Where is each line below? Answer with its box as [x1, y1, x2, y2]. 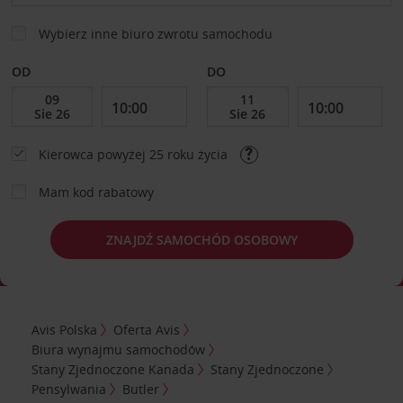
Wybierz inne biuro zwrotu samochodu [38, 25, 273, 42]
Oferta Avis [113, 320, 181, 338]
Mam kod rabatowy [38, 184, 154, 201]
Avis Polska [31, 320, 98, 338]
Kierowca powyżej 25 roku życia [38, 146, 231, 163]
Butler [122, 380, 160, 398]
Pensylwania [31, 380, 107, 398]
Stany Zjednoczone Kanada [31, 360, 195, 378]
